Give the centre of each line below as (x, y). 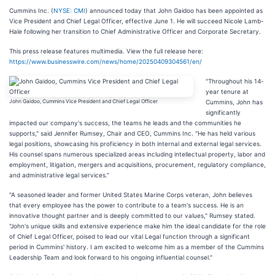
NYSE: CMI (69, 10)
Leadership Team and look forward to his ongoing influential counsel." (111, 257)
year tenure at (227, 91)
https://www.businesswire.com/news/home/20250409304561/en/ (106, 61)
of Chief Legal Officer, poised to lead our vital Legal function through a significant (130, 236)
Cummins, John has (234, 102)
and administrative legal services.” (59, 175)
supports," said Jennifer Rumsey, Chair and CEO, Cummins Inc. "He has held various (132, 133)
